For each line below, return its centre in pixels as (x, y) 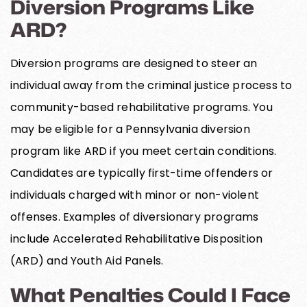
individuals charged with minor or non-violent (135, 195)
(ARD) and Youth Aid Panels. (87, 260)
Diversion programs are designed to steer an (134, 63)
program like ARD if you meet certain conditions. (144, 151)
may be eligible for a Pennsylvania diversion (130, 129)
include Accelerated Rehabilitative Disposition (137, 238)
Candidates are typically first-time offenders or (142, 173)
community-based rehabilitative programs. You (142, 107)
